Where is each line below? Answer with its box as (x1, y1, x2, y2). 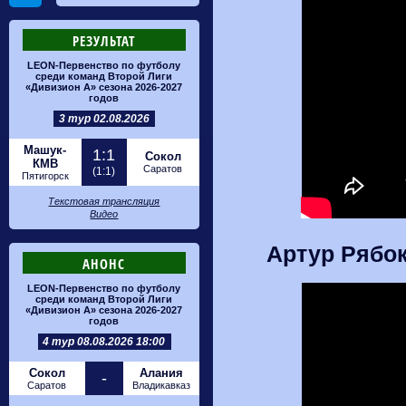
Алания (140, 366, 183, 380)
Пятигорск (22, 170, 69, 181)
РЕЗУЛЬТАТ (72, 32, 136, 50)
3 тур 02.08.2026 (59, 112, 150, 125)
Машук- (24, 143, 67, 157)
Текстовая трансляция (48, 196, 160, 207)
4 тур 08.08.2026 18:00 (43, 335, 166, 348)
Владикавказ (132, 380, 190, 391)
